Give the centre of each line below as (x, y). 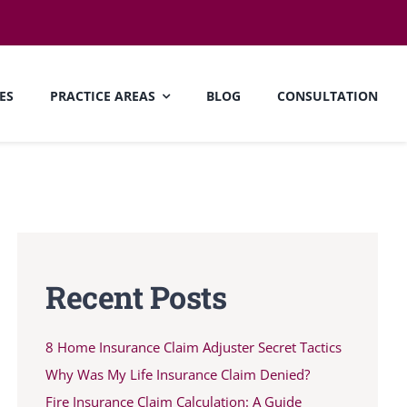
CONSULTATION (328, 95)
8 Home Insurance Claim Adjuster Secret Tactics (194, 347)
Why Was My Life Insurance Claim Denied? (178, 374)
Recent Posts (136, 297)
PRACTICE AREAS (103, 95)
